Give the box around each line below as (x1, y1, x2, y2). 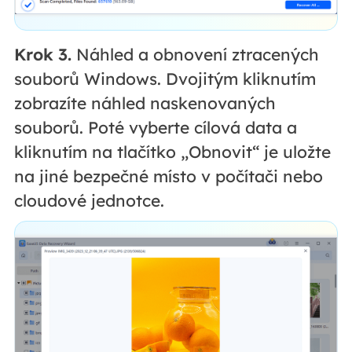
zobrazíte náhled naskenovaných (13, 92, 276, 113)
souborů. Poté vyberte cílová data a (13, 116, 297, 137)
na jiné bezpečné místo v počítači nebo (13, 165, 323, 186)
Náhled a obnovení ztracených (71, 43, 319, 64)
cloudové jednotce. (13, 189, 164, 211)
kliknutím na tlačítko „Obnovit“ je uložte (13, 141, 331, 162)
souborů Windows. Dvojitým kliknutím (13, 68, 316, 89)
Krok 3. (13, 43, 71, 64)
